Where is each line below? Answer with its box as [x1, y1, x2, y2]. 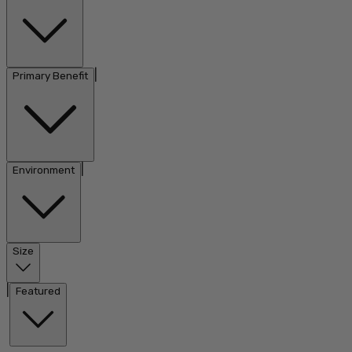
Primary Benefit [13, 70, 88, 82]
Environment [13, 164, 75, 176]
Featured [16, 285, 60, 297]
